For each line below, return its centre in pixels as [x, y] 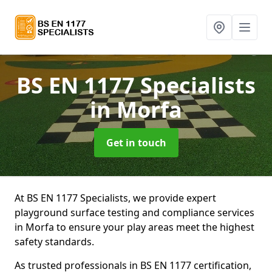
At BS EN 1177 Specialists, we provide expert [115, 198]
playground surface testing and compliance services [134, 212]
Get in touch [136, 143]
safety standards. [54, 242]
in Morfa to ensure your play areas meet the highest [134, 227]
